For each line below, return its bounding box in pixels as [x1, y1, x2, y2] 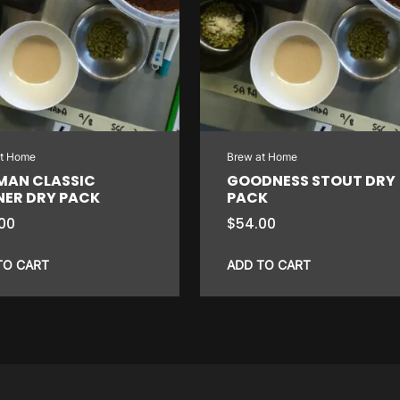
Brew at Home [226, 149, 297, 163]
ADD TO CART [226, 256, 311, 272]
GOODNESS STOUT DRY [226, 170, 396, 191]
